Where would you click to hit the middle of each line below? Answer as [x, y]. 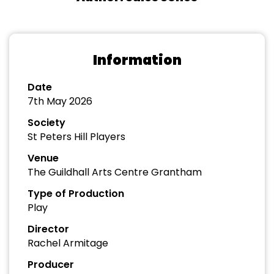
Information [137, 60]
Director [48, 229]
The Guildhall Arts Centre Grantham [115, 172]
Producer [51, 265]
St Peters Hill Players [76, 137]
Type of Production [76, 194]
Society [46, 123]
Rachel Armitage [68, 243]
